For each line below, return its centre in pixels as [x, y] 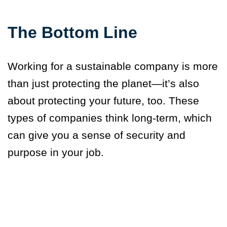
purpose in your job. [56, 153]
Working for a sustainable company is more [113, 66]
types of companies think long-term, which [110, 118]
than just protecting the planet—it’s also [103, 84]
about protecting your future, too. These [103, 101]
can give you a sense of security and [97, 135]
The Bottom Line [75, 33]
